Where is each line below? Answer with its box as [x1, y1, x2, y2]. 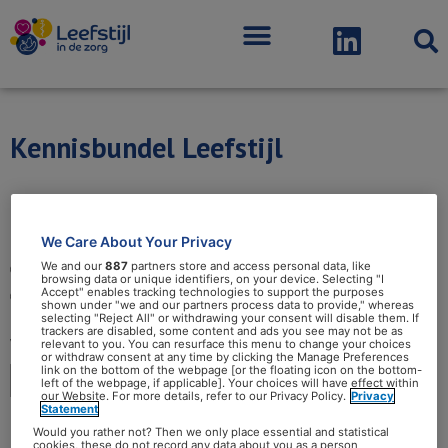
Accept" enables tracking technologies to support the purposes [41, 284, 385, 299]
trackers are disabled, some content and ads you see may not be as [41, 323, 404, 338]
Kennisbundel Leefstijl [10, 129, 283, 167]
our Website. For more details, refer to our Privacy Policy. [41, 388, 347, 403]
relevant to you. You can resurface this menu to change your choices [41, 336, 412, 351]
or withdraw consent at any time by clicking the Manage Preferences [41, 349, 410, 364]
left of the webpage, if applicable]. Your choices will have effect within [41, 375, 420, 390]
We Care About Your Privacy [41, 232, 233, 250]
